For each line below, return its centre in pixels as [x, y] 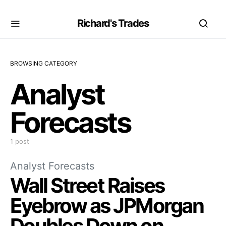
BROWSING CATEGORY [44, 63]
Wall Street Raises [87, 185]
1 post [20, 141]
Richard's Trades [113, 23]
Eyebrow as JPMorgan [107, 206]
